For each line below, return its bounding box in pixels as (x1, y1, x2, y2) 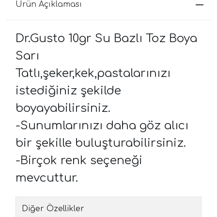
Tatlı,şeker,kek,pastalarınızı (15, 66, 170, 80)
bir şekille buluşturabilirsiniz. (15, 136, 186, 150)
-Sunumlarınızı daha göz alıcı (15, 119, 188, 132)
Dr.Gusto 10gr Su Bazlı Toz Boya (15, 31, 197, 45)
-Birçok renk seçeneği (15, 154, 142, 167)
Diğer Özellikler (22, 204, 84, 213)
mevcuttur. (15, 171, 78, 185)
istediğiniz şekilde (15, 84, 121, 97)
